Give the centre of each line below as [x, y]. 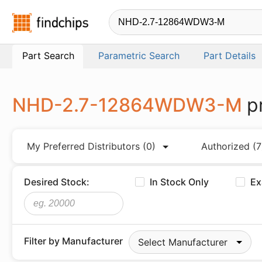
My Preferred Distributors [85, 146]
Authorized [227, 146]
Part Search [48, 56]
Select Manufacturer [183, 242]
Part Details [230, 56]
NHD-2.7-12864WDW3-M [130, 105]
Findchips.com [120, 20]
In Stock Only [180, 182]
